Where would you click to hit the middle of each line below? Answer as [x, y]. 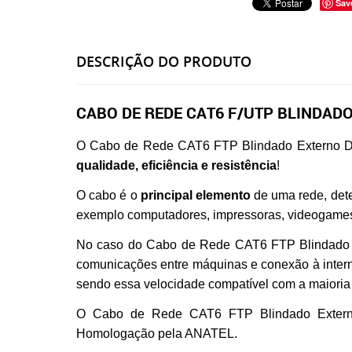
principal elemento [195, 195]
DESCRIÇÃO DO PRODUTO [164, 61]
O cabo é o [108, 195]
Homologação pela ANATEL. [158, 334]
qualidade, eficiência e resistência [176, 165]
